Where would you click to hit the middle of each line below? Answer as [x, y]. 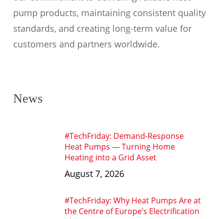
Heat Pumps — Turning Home [120, 147]
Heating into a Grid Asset [110, 157]
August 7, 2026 [94, 174]
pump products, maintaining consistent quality [109, 13]
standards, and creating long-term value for [102, 28]
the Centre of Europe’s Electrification [132, 211]
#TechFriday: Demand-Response [124, 136]
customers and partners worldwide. [86, 44]
